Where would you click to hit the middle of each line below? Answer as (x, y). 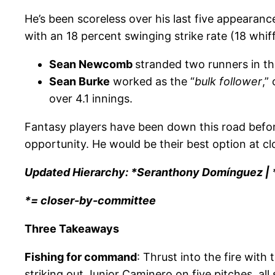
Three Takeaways (72, 229)
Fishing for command (81, 257)
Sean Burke (79, 82)
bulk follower (228, 82)
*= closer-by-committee (90, 201)
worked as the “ (152, 82)
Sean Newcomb (92, 64)
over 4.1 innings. (91, 99)
